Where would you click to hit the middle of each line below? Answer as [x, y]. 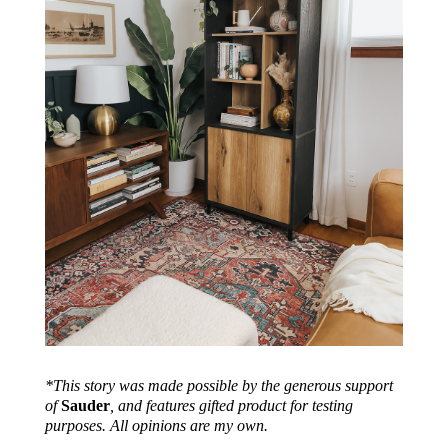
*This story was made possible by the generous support [218, 385]
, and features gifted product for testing [231, 405]
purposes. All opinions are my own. [156, 425]
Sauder [85, 405]
